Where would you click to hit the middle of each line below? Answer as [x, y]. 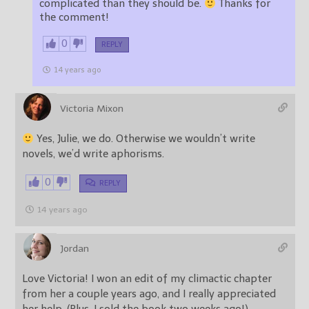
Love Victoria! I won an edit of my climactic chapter [147, 279]
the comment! [74, 18]
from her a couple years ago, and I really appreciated [149, 294]
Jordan [74, 249]
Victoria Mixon [92, 109]
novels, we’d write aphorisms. [93, 154]
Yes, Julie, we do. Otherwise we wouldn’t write [145, 139]
